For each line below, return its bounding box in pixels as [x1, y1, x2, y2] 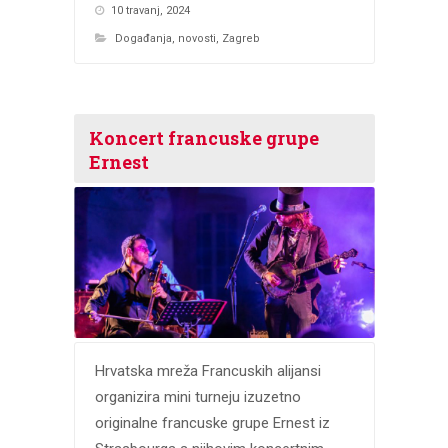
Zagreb [221, 32, 260, 45]
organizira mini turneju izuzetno [94, 387, 301, 406]
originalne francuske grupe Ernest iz [94, 413, 330, 432]
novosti [177, 32, 216, 45]
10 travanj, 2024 [110, 4, 190, 17]
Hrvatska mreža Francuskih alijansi [94, 361, 321, 380]
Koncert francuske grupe [88, 126, 319, 150]
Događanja [114, 32, 172, 45]
